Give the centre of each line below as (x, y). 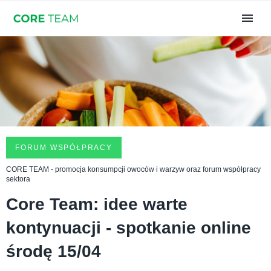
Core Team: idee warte (97, 204)
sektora (18, 179)
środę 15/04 (54, 252)
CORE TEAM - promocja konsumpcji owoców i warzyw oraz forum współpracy (133, 170)
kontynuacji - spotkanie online (129, 228)
